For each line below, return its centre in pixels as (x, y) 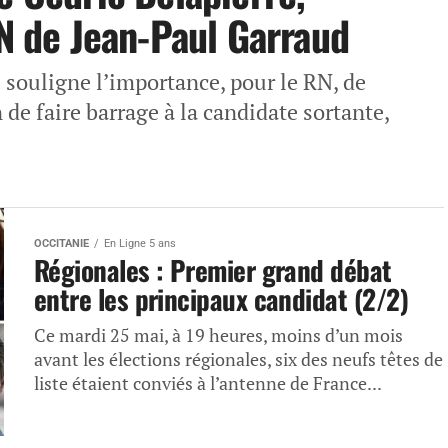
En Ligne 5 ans (140, 243)
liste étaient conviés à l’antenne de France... (208, 383)
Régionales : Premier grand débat (213, 270)
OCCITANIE (61, 243)
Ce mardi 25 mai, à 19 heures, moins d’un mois (218, 335)
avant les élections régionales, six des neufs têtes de (238, 359)
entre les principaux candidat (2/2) (221, 299)
